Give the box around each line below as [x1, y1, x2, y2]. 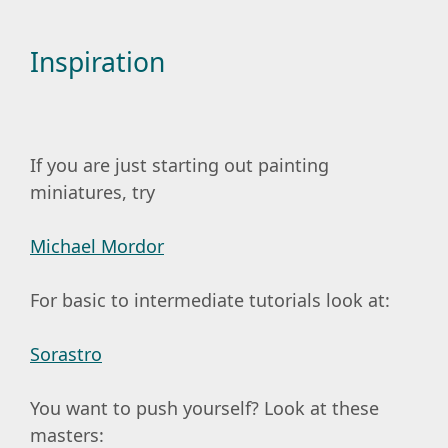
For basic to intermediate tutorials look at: [30, 288, 390, 313]
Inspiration [30, 44, 165, 81]
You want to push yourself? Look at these [30, 396, 379, 421]
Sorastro [30, 342, 102, 367]
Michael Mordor [30, 234, 164, 259]
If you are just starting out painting [30, 153, 329, 178]
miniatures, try [30, 180, 155, 205]
